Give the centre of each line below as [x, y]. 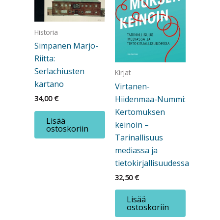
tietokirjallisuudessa [152, 163]
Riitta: [45, 59]
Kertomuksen [140, 112]
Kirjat [123, 73]
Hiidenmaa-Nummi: [150, 99]
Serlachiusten [59, 71]
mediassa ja [136, 151]
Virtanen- [132, 87]
